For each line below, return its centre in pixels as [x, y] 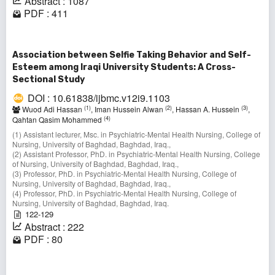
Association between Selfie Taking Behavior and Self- [132, 55]
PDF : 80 [43, 239]
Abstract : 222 [54, 227]
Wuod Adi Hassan [52, 109]
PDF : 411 [46, 14]
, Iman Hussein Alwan [128, 109]
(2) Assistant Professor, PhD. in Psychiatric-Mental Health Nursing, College [136, 154]
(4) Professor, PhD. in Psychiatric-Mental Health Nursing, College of [124, 193]
